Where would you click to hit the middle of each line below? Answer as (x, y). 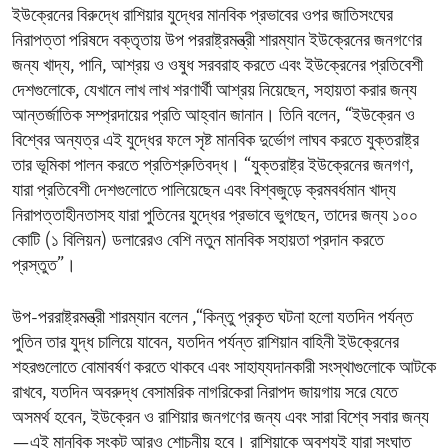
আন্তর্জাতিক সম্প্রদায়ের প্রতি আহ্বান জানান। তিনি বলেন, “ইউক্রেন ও (213, 117)
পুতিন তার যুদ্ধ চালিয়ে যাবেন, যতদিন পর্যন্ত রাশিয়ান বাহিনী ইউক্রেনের (205, 344)
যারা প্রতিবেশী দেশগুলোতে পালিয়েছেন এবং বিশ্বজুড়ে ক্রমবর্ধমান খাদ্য (204, 192)
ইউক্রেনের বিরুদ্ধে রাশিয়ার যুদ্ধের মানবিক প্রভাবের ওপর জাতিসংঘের (202, 17)
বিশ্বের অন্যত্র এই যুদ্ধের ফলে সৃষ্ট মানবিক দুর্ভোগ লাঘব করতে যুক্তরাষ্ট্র (215, 142)
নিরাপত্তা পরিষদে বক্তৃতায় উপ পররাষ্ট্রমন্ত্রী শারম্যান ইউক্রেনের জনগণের (217, 42)
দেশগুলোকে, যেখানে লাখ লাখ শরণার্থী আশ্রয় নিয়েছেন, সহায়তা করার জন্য (214, 92)
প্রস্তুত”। (44, 267)
